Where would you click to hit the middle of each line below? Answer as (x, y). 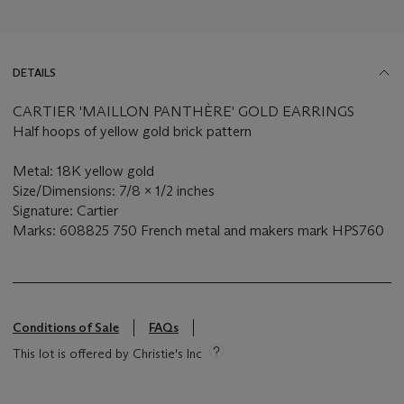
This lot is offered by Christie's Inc (107, 354)
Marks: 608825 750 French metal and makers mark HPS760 (198, 231)
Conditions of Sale (66, 328)
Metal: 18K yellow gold (83, 171)
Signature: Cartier (65, 211)
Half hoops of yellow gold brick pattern (132, 132)
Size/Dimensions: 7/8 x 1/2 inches (114, 191)
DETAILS (34, 73)
